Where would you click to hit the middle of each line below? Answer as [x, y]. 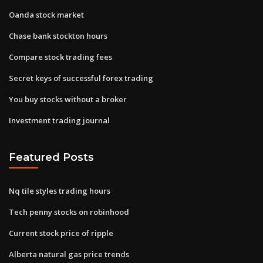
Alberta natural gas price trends [69, 254]
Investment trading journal [59, 120]
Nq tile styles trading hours [60, 190]
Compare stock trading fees [60, 57]
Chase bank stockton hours [58, 36]
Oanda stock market [46, 14]
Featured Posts [51, 157]
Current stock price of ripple [61, 233]
